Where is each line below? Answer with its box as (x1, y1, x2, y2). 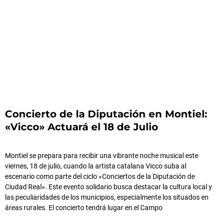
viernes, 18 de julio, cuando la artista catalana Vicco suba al (5, 162, 186, 170)
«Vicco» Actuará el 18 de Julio (5, 120, 158, 133)
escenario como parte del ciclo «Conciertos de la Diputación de (5, 172, 195, 180)
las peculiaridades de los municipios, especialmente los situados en (5, 193, 209, 201)
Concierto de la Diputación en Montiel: (5, 108, 207, 120)
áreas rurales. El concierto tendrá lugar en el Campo (5, 203, 163, 212)
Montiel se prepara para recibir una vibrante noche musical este (5, 151, 198, 160)
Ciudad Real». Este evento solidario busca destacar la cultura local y (5, 182, 212, 191)
